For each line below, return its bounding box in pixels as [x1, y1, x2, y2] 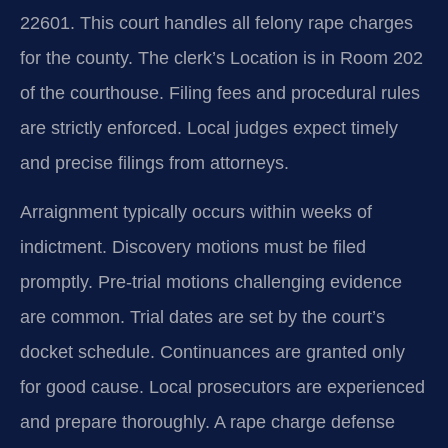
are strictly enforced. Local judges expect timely [20, 117, 398, 138]
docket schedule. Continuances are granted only [20, 342, 405, 363]
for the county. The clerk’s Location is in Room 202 [20, 47, 423, 68]
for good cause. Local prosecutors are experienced [20, 377, 425, 398]
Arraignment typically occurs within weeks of [20, 202, 372, 223]
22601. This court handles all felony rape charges [20, 12, 413, 33]
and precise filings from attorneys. [20, 152, 289, 173]
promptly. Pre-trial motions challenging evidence [20, 272, 402, 293]
